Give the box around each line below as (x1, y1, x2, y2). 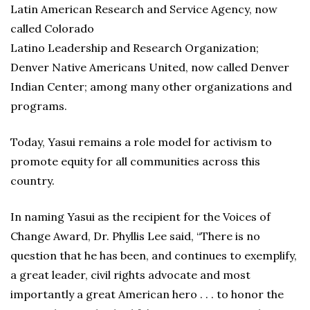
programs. (10, 99, 67, 113)
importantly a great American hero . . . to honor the (10, 287, 284, 301)
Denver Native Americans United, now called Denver (10, 60, 289, 74)
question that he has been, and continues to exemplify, (10, 248, 297, 262)
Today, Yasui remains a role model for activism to (10, 135, 272, 149)
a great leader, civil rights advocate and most (10, 268, 250, 282)
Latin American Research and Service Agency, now (10, 2, 277, 16)
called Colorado (10, 21, 94, 35)
